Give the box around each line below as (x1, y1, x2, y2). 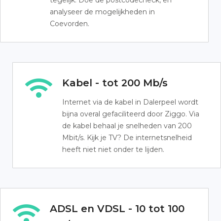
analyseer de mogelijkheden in (50, 7, 155, 16)
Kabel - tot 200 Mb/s (62, 77, 168, 89)
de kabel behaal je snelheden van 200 (62, 121, 192, 130)
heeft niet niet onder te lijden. (62, 145, 164, 154)
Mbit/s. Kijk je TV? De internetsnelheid (62, 133, 192, 142)
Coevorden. (50, 19, 89, 28)
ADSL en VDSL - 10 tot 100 (50, 203, 184, 215)
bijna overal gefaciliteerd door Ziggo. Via (62, 110, 199, 118)
